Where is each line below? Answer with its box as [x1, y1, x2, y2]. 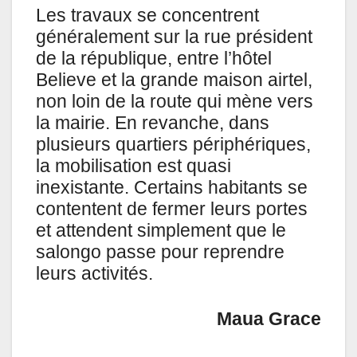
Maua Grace [217, 308, 321, 330]
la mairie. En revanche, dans [36, 112, 269, 134]
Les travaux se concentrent [36, 5, 259, 26]
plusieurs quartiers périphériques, [36, 134, 311, 155]
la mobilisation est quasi [36, 155, 231, 177]
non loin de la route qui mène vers [36, 91, 313, 112]
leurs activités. [36, 263, 153, 284]
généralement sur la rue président [36, 26, 312, 48]
